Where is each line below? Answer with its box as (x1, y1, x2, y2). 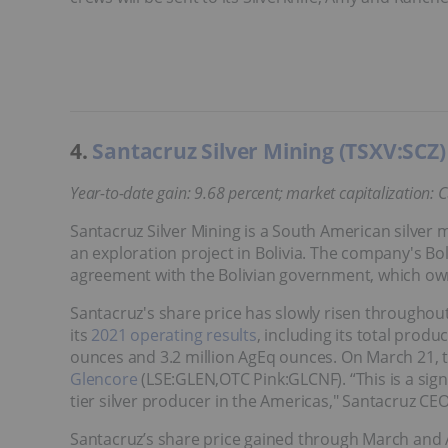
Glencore (70, 367, 138, 390)
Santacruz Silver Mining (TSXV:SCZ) (92, 136, 446, 165)
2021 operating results (91, 323, 257, 346)
